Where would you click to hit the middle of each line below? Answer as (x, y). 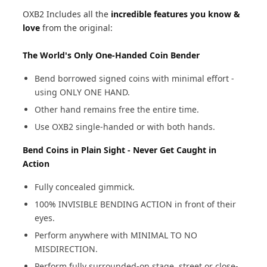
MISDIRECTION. (66, 249)
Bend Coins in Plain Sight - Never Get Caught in (120, 150)
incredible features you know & (176, 14)
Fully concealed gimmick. (85, 187)
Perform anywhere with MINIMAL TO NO (116, 235)
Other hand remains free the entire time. (117, 109)
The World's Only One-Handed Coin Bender (111, 55)
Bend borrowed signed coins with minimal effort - (135, 78)
